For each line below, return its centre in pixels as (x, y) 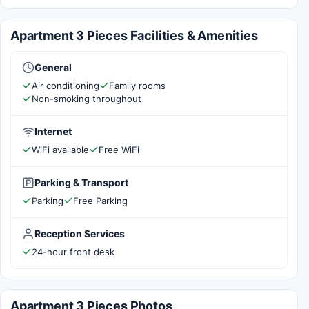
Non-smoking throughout (87, 98)
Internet (53, 131)
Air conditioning (66, 85)
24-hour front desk (73, 251)
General (53, 67)
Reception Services (80, 233)
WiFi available (60, 149)
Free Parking (100, 200)
